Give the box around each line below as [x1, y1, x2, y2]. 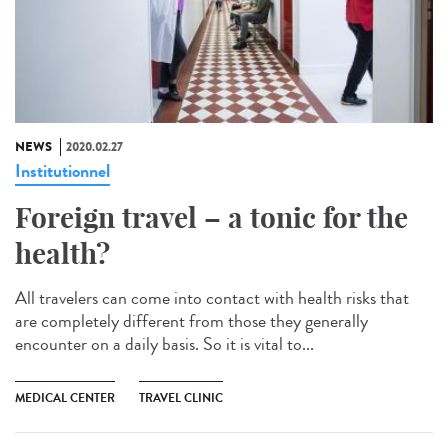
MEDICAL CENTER [15, 389, 115, 408]
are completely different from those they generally [15, 308, 368, 335]
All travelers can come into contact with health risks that [15, 285, 409, 312]
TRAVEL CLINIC [139, 389, 223, 408]
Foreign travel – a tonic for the [15, 200, 408, 236]
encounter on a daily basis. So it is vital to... [15, 331, 314, 358]
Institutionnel [15, 158, 110, 185]
